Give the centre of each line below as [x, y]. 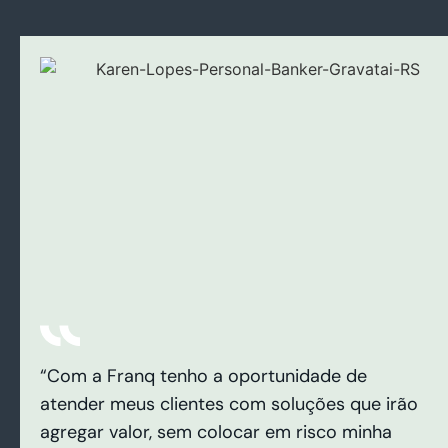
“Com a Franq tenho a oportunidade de [203, 375]
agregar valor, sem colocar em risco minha [216, 431]
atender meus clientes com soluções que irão [229, 403]
